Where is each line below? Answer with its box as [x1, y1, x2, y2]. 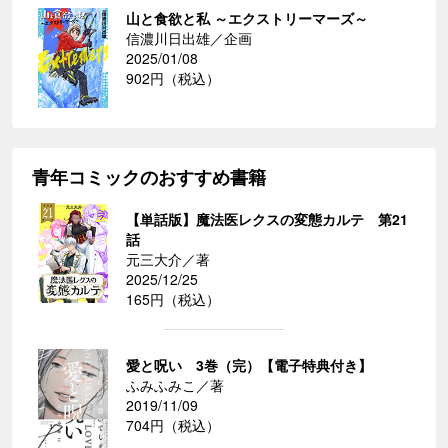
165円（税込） [126, 288, 220, 309]
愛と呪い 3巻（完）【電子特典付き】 [126, 354, 372, 375]
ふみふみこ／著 [126, 374, 224, 395]
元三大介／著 [126, 248, 210, 269]
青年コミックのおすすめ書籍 [32, 163, 266, 190]
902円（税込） [126, 67, 220, 88]
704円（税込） [126, 414, 220, 435]
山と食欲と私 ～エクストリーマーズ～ [126, 7, 368, 28]
